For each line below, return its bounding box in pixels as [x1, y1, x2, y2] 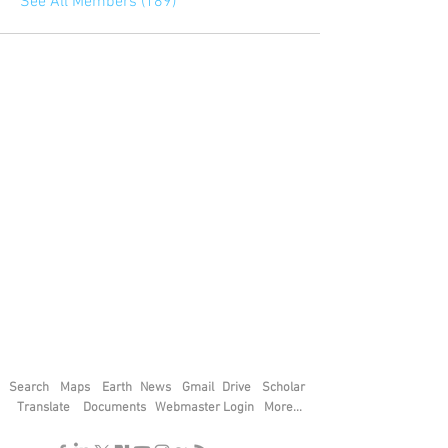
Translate [17, 400, 70, 416]
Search [8, 380, 49, 396]
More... [264, 400, 302, 416]
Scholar [262, 380, 305, 396]
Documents [83, 400, 146, 416]
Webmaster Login [155, 400, 254, 416]
